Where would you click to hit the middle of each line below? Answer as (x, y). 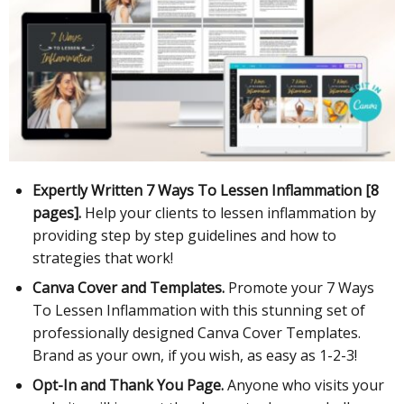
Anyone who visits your (306, 386)
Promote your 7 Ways (300, 288)
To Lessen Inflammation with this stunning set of (199, 311)
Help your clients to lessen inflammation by (229, 213)
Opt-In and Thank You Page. (130, 386)
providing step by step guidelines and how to (185, 236)
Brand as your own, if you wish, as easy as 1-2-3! (195, 356)
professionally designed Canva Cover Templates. (199, 333)
